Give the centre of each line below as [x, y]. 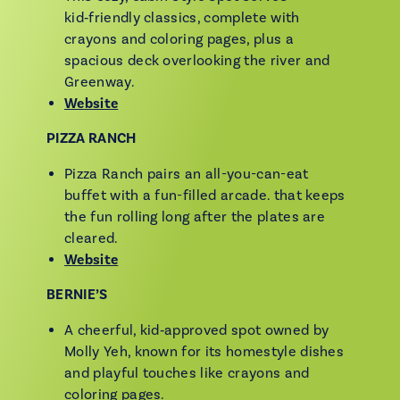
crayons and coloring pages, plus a [179, 39]
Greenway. [100, 82]
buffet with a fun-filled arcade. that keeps [205, 196]
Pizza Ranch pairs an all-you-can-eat [187, 174]
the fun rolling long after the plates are [195, 217]
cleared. [92, 238]
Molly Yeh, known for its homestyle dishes [204, 352]
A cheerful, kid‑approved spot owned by [197, 330]
